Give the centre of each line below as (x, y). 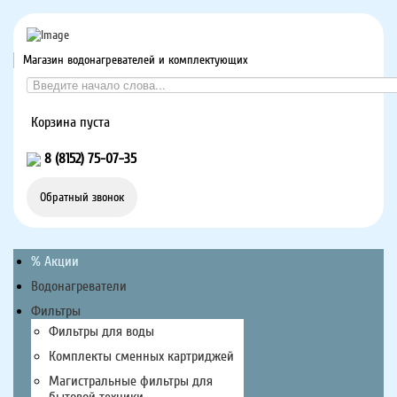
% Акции (55, 261)
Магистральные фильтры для (131, 381)
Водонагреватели (79, 286)
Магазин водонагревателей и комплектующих (136, 59)
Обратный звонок (82, 197)
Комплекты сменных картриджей (141, 356)
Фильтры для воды (101, 331)
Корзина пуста (70, 122)
